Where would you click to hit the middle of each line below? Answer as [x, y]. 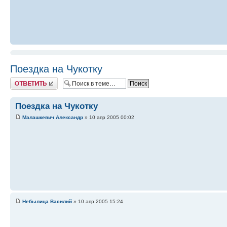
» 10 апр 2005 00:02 [109, 117]
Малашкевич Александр [53, 117]
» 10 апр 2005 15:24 [98, 201]
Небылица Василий [47, 201]
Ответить [22, 80]
